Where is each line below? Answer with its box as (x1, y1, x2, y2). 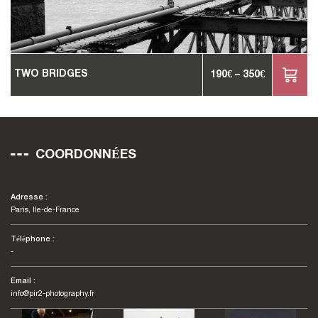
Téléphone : (11, 236, 55, 243)
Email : (11, 278, 35, 285)
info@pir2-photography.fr (11, 290, 94, 297)
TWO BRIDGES (14, 70, 88, 79)
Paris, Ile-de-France (11, 207, 79, 214)
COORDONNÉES (35, 149, 136, 161)
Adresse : (11, 194, 48, 201)
